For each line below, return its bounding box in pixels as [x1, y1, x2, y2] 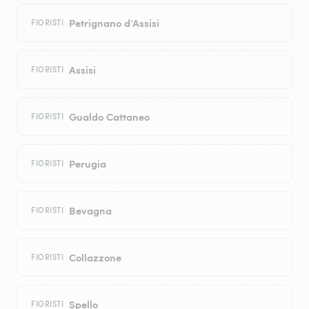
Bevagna [69, 203, 112, 218]
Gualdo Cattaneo [69, 109, 150, 124]
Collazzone [69, 250, 122, 265]
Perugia [69, 156, 107, 171]
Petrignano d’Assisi [69, 15, 160, 30]
